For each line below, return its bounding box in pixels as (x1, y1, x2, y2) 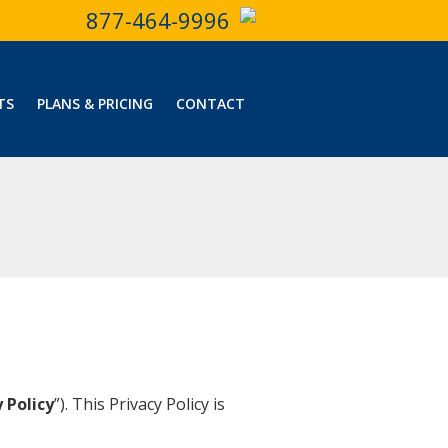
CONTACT (175, 94, 245, 113)
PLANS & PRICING (36, 94, 153, 113)
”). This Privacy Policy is (54, 393, 225, 415)
